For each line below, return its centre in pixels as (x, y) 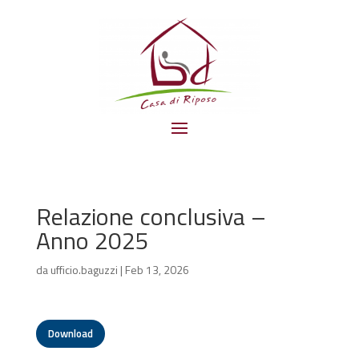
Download (70, 333)
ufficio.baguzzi (84, 269)
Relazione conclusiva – (151, 216)
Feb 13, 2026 (157, 269)
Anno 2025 (92, 240)
